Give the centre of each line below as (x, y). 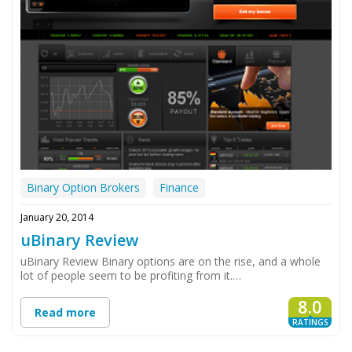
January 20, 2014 (57, 218)
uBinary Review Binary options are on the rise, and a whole (170, 262)
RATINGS (310, 323)
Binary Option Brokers (83, 188)
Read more (65, 313)
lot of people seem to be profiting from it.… (131, 276)
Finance (179, 188)
